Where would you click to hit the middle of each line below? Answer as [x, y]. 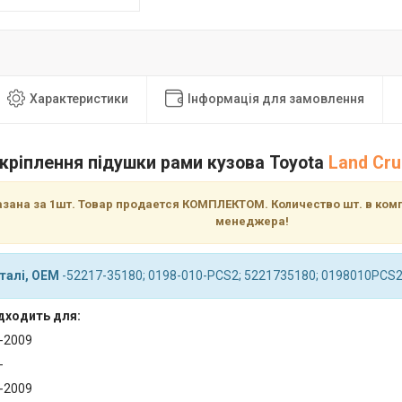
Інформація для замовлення [276, 99]
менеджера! [252, 222]
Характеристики [79, 99]
